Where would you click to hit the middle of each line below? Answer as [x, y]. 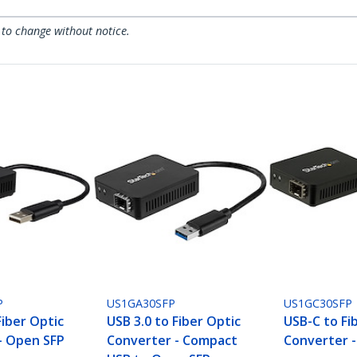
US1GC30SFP [318, 304]
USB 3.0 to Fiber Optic [174, 322]
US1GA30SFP [141, 304]
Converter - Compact [173, 341]
